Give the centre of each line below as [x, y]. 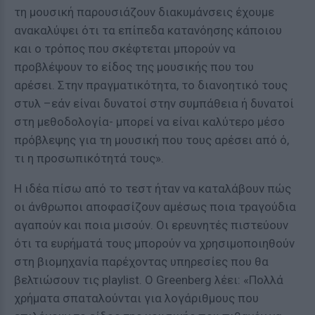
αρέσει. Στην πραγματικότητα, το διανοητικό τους [151, 85]
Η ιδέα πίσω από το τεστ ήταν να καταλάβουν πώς [153, 188]
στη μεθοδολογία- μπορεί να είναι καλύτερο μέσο [149, 122]
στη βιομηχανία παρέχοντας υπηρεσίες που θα [141, 262]
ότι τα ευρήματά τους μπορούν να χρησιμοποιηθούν [154, 243]
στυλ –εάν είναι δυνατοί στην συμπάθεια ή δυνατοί [154, 103]
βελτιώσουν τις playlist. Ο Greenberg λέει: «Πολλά [149, 280]
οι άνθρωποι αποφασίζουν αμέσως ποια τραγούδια [155, 207]
